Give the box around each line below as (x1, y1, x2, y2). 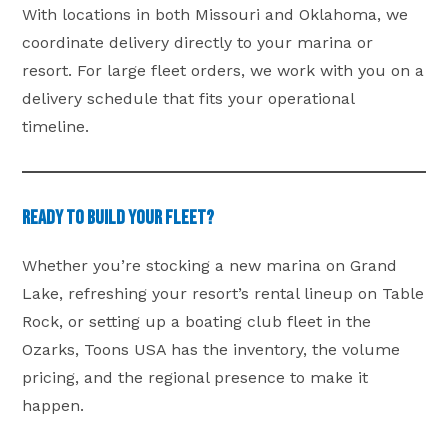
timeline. (22, 116, 90, 136)
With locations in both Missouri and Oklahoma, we (22, 4, 409, 24)
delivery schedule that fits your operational (22, 88, 355, 108)
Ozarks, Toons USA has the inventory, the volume (22, 339, 401, 359)
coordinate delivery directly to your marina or (22, 32, 374, 52)
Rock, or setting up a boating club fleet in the (22, 311, 372, 331)
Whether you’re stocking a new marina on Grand (22, 255, 398, 275)
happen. (22, 395, 85, 415)
